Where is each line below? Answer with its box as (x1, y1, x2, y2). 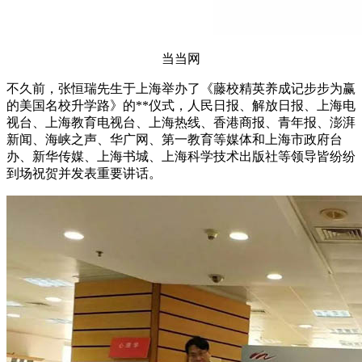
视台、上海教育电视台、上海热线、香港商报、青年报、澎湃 (6, 115, 356, 129)
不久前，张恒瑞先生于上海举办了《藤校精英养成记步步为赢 (6, 81, 356, 95)
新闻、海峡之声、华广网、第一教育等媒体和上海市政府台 (6, 132, 343, 146)
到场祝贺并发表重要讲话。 (6, 166, 162, 180)
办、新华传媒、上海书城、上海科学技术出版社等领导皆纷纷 (6, 149, 356, 163)
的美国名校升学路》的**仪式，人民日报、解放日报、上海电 (6, 98, 356, 112)
